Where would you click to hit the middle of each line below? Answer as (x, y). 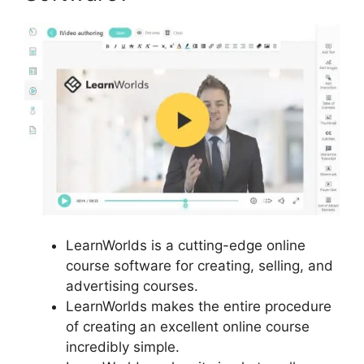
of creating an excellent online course (188, 327)
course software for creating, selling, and (199, 266)
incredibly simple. (123, 347)
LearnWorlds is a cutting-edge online (186, 246)
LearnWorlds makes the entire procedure (199, 307)
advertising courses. (132, 286)
